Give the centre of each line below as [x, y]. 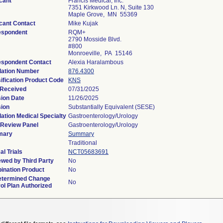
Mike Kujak [83, 23]
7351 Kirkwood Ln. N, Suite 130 [111, 7]
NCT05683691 [88, 152]
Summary [81, 134]
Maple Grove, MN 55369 [103, 14]
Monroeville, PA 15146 [100, 53]
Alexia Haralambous [96, 62]
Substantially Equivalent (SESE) [111, 107]
